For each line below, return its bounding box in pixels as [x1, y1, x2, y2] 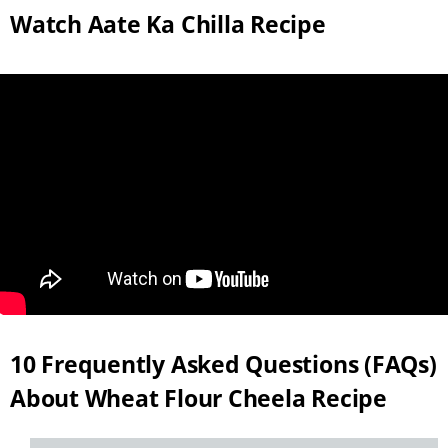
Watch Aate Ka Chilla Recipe [10, 7, 326, 40]
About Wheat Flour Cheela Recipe [10, 382, 387, 415]
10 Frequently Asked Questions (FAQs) [10, 348, 437, 381]
